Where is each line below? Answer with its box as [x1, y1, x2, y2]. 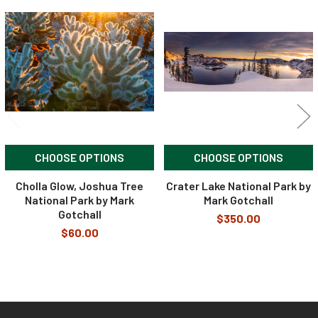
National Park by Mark [25, 192, 134, 207]
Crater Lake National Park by [166, 178, 311, 192]
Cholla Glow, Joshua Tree [16, 178, 143, 192]
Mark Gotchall [204, 192, 273, 207]
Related [13, 7, 57, 23]
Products [13, 23, 65, 39]
